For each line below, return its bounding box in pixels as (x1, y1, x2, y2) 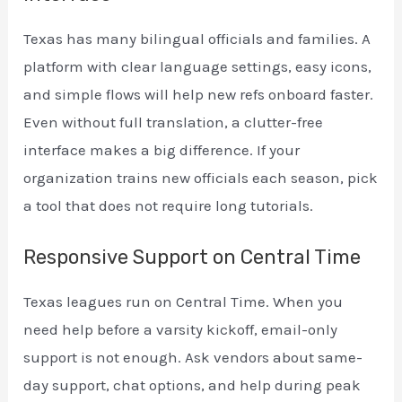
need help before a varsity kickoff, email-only (23, 319, 338, 338)
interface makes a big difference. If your (23, 141, 301, 160)
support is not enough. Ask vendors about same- (23, 347, 363, 366)
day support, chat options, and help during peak (23, 375, 362, 394)
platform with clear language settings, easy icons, (23, 57, 372, 76)
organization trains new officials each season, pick (23, 169, 379, 188)
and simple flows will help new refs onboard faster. (23, 85, 374, 104)
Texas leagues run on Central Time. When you (23, 292, 344, 310)
